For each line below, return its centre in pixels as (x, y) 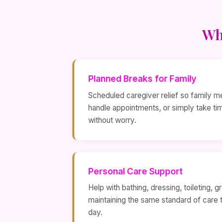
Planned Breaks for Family (142, 79)
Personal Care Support (136, 171)
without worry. (112, 120)
